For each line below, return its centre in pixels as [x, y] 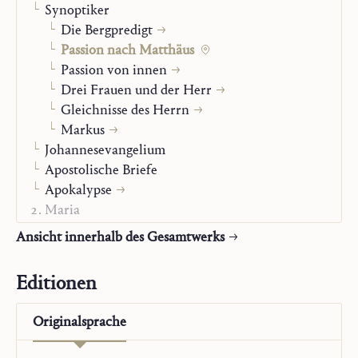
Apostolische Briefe [101, 170]
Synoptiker [77, 10]
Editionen [56, 283]
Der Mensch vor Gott [107, 270]
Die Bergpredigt [107, 30]
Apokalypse [78, 190]
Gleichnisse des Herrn [125, 110]
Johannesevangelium [105, 150]
